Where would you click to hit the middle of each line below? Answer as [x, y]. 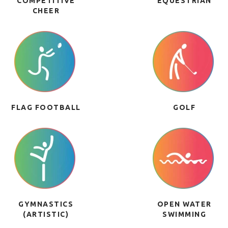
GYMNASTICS [46, 204]
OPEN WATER [184, 204]
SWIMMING [184, 214]
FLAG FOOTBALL [46, 107]
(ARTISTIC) [46, 214]
